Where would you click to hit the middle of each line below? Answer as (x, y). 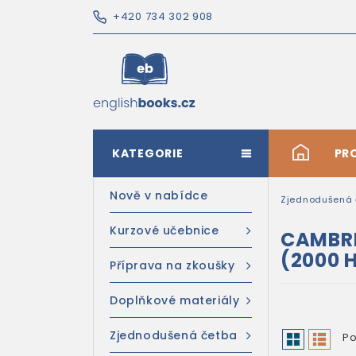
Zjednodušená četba (174, 335)
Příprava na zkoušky (172, 265)
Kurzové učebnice (164, 230)
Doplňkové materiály (175, 300)
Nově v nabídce (159, 195)
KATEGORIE (148, 153)
